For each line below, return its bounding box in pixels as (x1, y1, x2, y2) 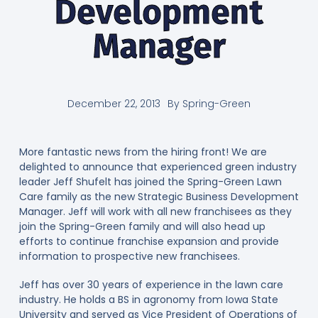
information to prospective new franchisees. (18, 249, 240, 264)
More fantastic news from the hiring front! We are (18, 145, 267, 160)
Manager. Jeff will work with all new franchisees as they (18, 204, 292, 219)
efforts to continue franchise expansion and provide (18, 234, 279, 249)
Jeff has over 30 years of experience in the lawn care (18, 277, 283, 292)
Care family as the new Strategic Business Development (18, 190, 299, 204)
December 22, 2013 (67, 97, 160, 111)
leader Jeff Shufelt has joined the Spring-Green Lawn (18, 175, 282, 190)
